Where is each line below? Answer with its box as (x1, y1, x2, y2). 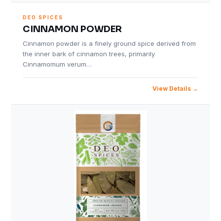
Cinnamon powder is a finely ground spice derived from (23, 39, 196, 47)
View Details (152, 85, 191, 92)
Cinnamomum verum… (23, 60, 92, 68)
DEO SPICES (23, 14, 64, 20)
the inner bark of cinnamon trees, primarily (23, 50, 155, 58)
